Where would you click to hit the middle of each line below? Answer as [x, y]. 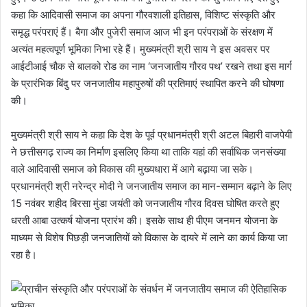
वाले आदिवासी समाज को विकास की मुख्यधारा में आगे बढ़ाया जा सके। [132, 169]
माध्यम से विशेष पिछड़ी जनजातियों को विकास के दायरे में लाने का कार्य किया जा [149, 237]
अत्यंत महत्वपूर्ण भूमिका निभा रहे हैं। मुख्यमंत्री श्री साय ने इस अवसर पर [140, 49]
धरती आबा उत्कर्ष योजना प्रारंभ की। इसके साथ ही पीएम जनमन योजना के [144, 220]
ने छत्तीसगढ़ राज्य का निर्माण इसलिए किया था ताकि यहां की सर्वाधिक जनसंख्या [148, 151]
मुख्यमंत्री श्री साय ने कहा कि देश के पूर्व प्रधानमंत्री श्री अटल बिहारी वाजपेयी [151, 134]
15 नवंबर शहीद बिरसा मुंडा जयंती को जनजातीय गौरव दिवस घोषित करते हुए [145, 203]
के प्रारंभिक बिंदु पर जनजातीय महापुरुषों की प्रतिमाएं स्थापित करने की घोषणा [147, 83]
